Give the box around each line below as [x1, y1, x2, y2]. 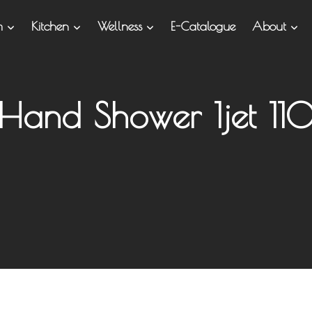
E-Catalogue [170, 19, 235, 33]
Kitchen [31, 19, 73, 33]
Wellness [97, 19, 146, 33]
